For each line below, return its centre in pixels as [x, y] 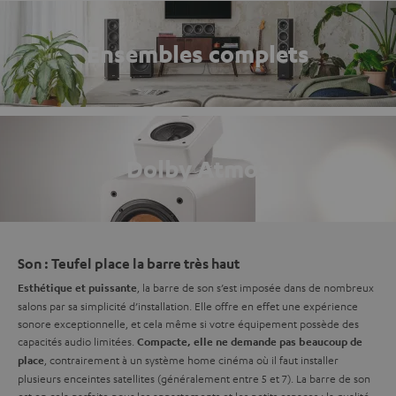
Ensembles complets [198, 53]
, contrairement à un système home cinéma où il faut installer [191, 359]
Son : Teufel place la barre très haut [129, 263]
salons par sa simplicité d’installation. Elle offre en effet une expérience [188, 305]
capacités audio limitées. [77, 341]
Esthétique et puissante [77, 287]
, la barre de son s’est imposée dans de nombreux [255, 287]
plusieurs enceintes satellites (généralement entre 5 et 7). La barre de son [194, 378]
